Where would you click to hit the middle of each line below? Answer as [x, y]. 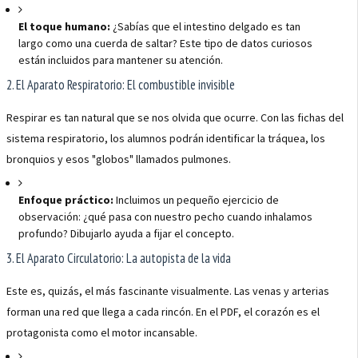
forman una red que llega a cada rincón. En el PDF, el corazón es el [163, 312]
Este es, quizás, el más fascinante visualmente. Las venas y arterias [168, 291]
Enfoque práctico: [66, 200]
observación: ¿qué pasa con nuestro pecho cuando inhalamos [165, 217]
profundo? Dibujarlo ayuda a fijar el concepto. [126, 233]
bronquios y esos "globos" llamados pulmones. [119, 159]
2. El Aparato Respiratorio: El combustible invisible [121, 85]
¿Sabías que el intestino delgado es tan [205, 26]
